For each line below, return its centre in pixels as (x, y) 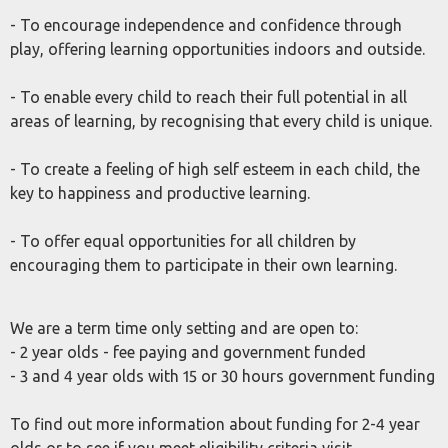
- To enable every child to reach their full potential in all (208, 97)
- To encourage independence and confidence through (206, 25)
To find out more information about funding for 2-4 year (215, 424)
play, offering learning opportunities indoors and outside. (217, 49)
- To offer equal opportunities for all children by (183, 241)
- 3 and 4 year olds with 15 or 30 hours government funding (222, 376)
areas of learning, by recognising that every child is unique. (221, 121)
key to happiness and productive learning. (160, 193)
